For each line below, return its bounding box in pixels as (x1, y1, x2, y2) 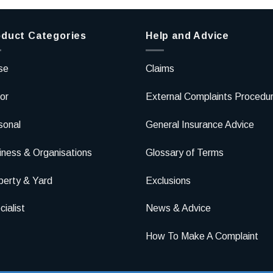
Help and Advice (146, 30, 229, 41)
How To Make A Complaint (146, 231, 258, 242)
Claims (146, 63, 174, 74)
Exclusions (146, 175, 191, 186)
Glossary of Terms (146, 147, 224, 158)
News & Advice (146, 203, 211, 214)
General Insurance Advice (146, 119, 254, 130)
